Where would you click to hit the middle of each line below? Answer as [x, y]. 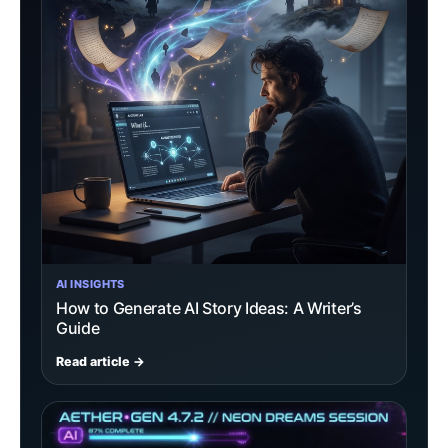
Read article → [100, 362]
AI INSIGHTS [90, 284]
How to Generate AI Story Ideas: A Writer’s [209, 308]
